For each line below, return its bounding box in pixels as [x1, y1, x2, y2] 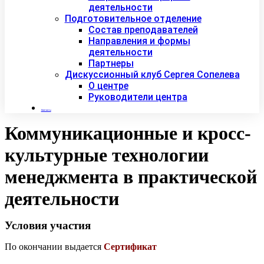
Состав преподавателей [88, 24, 198, 36]
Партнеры [88, 58, 134, 70]
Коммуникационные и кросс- [5, 123, 251, 144]
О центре [88, 80, 128, 92]
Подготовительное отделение [64, 13, 202, 25]
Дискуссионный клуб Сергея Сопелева [64, 69, 240, 81]
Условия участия [5, 219, 91, 232]
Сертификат [104, 242, 157, 252]
